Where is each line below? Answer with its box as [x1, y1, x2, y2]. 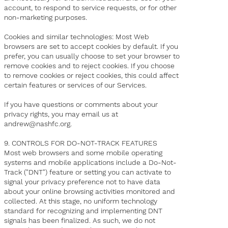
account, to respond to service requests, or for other [4, 4, 177, 12]
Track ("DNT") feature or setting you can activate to [4, 168, 172, 177]
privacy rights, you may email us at [4, 110, 119, 119]
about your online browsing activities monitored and [4, 187, 176, 196]
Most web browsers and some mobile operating [4, 149, 163, 157]
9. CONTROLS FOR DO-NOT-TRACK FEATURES [4, 139, 158, 148]
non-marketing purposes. [4, 13, 88, 22]
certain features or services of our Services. [4, 81, 147, 90]
